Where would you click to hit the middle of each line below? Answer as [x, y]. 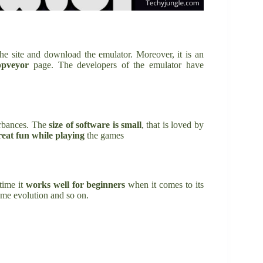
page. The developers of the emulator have [116, 65]
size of [61, 124]
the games [104, 135]
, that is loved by [172, 124]
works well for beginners [75, 184]
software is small [109, 124]
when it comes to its [164, 184]
